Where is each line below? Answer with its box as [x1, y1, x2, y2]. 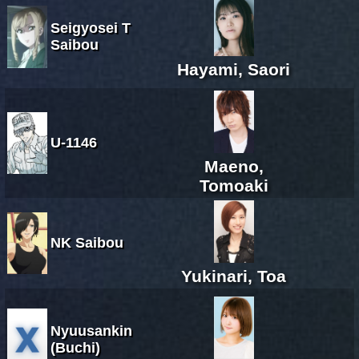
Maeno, [204, 156, 264, 175]
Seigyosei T [50, 19, 131, 36]
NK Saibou [50, 234, 123, 251]
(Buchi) [50, 339, 100, 356]
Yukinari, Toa [181, 266, 286, 285]
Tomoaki [199, 175, 268, 195]
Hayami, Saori [177, 59, 290, 79]
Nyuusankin [50, 322, 132, 339]
